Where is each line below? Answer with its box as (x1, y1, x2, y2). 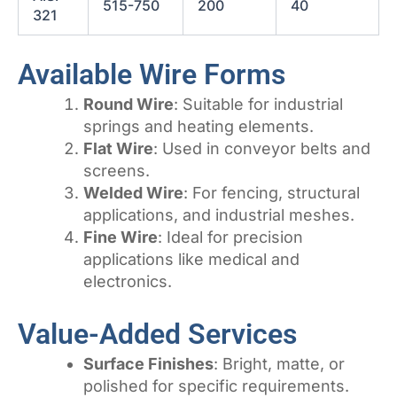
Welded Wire (83, 183, 183, 203)
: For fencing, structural (183, 183, 360, 203)
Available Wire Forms (18, 58, 285, 92)
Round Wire (83, 95, 174, 114)
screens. (83, 161, 150, 181)
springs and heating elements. (83, 117, 314, 136)
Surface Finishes (83, 354, 214, 374)
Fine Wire (83, 228, 158, 247)
